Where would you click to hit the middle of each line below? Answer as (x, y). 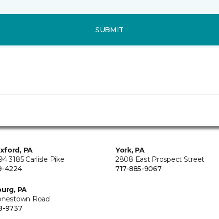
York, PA (130, 150)
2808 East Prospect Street (160, 159)
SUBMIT (109, 30)
